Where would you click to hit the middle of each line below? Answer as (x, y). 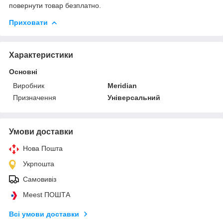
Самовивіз (40, 179)
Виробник (29, 85)
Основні (23, 71)
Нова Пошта (43, 148)
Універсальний (134, 97)
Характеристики (41, 55)
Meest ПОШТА (47, 194)
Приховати (28, 22)
